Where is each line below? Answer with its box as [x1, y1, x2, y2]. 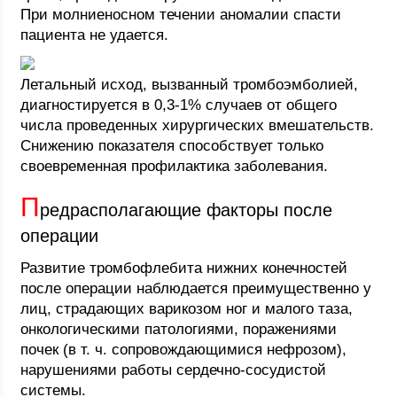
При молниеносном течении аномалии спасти [20, 6, 342, 23]
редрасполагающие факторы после [40, 200, 333, 220]
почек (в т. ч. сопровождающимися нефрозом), [20, 341, 347, 358]
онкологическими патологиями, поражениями [20, 321, 338, 338]
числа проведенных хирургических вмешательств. [20, 117, 375, 134]
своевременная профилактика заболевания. [20, 158, 329, 175]
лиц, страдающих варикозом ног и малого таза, [20, 300, 354, 317]
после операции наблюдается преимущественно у [20, 280, 372, 297]
